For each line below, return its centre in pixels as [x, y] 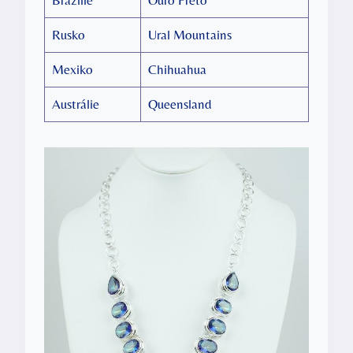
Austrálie [75, 104]
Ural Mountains [190, 34]
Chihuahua [177, 69]
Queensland [180, 104]
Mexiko [72, 69]
